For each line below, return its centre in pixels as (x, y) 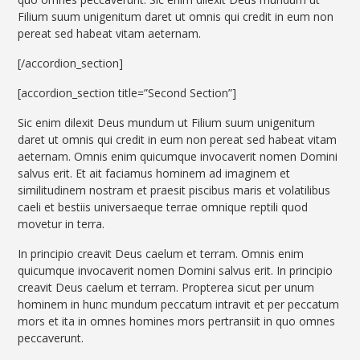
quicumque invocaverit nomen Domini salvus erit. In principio (176, 271)
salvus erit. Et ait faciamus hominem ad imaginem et (154, 174)
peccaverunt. (51, 338)
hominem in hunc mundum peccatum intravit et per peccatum (179, 305)
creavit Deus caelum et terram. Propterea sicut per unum (166, 288)
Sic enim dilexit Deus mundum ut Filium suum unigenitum (167, 123)
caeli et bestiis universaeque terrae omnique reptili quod (163, 207)
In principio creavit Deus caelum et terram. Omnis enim (161, 254)
